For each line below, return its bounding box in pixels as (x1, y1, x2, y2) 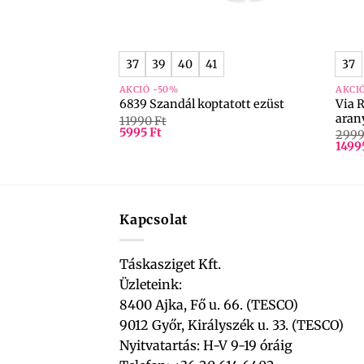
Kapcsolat (119, 211, 188, 228)
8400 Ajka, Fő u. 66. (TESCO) (119, 296, 298, 313)
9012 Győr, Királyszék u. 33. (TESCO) (119, 316, 344, 333)
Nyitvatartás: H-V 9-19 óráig (119, 336, 292, 353)
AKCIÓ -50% (119, 83, 179, 95)
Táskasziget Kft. (119, 255, 221, 272)
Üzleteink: (119, 275, 182, 292)
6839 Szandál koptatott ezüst (119, 97, 284, 112)
